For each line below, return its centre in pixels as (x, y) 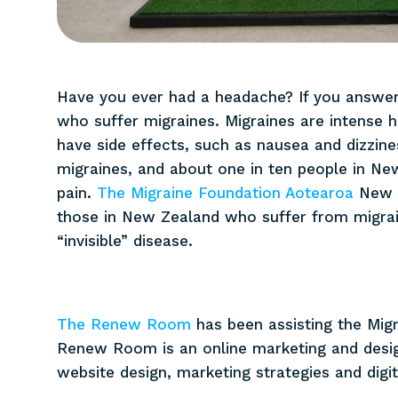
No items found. (139, 63)
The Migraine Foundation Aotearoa (225, 193)
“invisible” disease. (124, 241)
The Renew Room (123, 325)
